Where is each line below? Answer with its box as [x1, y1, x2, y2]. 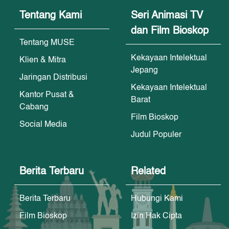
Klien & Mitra [19, 56, 66, 64]
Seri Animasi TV [131, 10, 203, 21]
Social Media [19, 120, 67, 129]
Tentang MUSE [19, 38, 75, 47]
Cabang [19, 103, 49, 111]
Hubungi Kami [131, 194, 184, 203]
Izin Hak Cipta [131, 212, 182, 220]
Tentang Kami [19, 10, 82, 21]
